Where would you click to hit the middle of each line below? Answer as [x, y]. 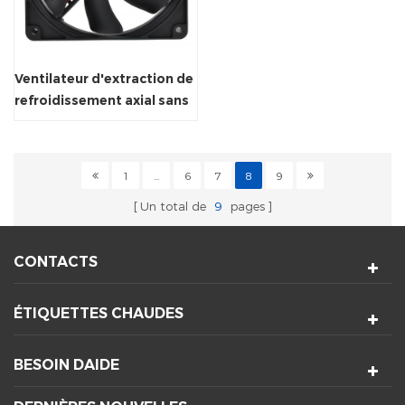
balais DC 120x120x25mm [98, 122]
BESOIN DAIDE [66, 364]
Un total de [174, 206]
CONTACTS [56, 261]
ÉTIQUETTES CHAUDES [99, 313]
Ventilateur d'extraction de [104, 78]
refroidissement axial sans [102, 100]
